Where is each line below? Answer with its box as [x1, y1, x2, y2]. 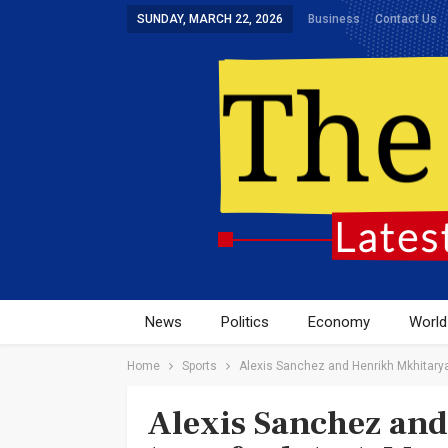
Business [308, 12, 360, 26]
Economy [308, 313, 370, 331]
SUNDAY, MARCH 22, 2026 [137, 12, 283, 26]
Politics [221, 313, 269, 331]
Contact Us [375, 12, 437, 26]
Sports [182, 359, 217, 373]
